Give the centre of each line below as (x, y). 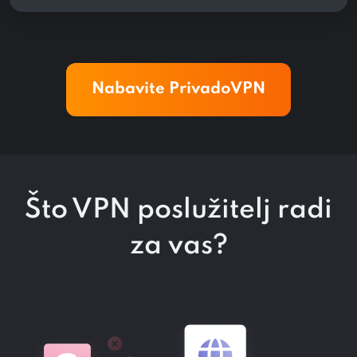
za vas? (178, 246)
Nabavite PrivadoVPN (178, 89)
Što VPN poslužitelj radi (178, 210)
